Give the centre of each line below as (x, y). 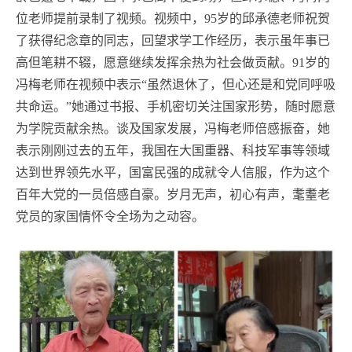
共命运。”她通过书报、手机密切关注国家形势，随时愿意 (176, 106)
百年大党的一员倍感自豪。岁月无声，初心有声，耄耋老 (173, 194)
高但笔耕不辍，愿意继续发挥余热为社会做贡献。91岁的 (173, 62)
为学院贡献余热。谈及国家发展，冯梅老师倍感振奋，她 (173, 128)
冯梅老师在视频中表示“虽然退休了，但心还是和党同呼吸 (176, 84)
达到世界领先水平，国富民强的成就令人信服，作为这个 (173, 172)
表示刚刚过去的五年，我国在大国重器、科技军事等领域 (173, 150)
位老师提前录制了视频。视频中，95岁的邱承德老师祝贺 (173, 18)
